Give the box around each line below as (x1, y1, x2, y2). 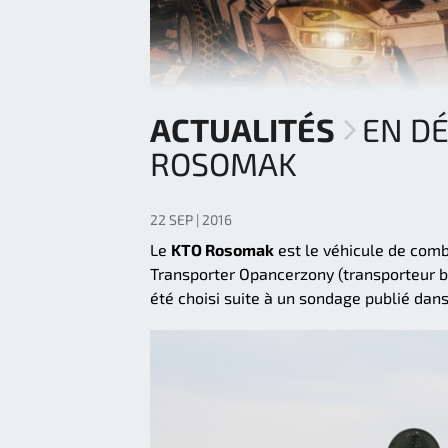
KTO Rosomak (171, 240, 274, 260)
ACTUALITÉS (150, 110, 335, 149)
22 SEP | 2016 (150, 211, 232, 229)
